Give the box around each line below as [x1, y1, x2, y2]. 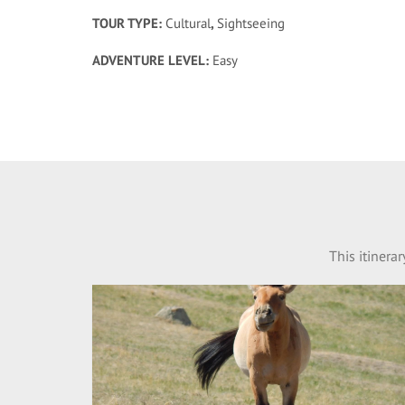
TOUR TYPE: [92, 14, 165, 32]
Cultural [165, 14, 211, 32]
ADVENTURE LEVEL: [92, 52, 212, 69]
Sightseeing [217, 14, 285, 32]
